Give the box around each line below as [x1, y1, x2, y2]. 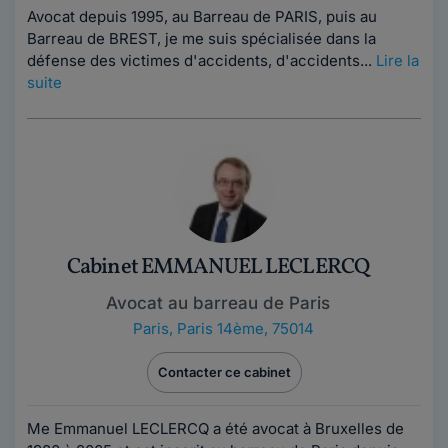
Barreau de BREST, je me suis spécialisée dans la [27, 29, 376, 48]
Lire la [376, 51, 419, 70]
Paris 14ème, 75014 [176, 319, 314, 338]
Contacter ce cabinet [157, 364, 291, 380]
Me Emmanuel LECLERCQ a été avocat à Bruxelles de [27, 419, 404, 438]
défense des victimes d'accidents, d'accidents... [27, 51, 376, 70]
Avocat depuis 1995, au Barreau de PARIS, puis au [27, 7, 377, 26]
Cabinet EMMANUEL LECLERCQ [67, 252, 369, 283]
